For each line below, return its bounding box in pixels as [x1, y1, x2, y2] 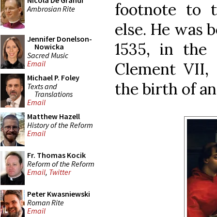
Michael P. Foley [27, 73, 79, 82]
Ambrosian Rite [27, 3, 75, 14]
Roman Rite [27, 197, 64, 207]
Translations [34, 89, 73, 99]
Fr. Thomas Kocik [27, 150, 86, 160]
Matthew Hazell [27, 111, 80, 121]
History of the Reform [27, 120, 93, 130]
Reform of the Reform [27, 158, 94, 169]
